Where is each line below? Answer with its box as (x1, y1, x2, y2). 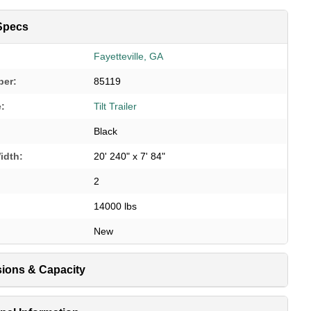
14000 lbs (94, 200, 137, 212)
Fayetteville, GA (94, 50, 164, 62)
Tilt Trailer (94, 100, 137, 112)
